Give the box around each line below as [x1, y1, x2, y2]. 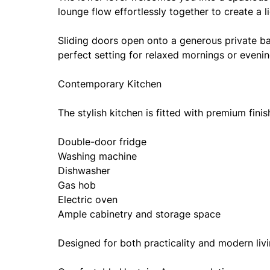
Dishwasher [58, 165, 110, 177]
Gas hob [58, 179, 96, 191]
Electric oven [58, 193, 118, 206]
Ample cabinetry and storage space [58, 208, 221, 220]
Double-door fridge [58, 136, 146, 148]
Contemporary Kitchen [58, 78, 162, 90]
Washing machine [58, 150, 137, 162]
